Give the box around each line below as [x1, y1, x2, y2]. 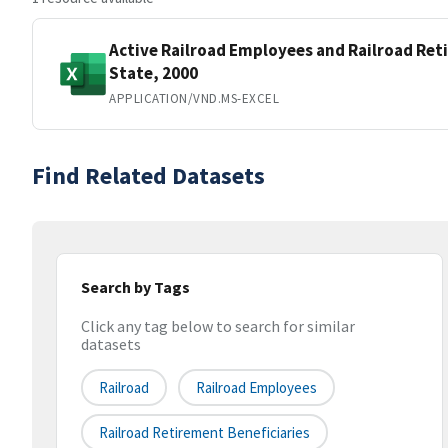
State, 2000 [109, 62, 198, 84]
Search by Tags [81, 277, 190, 297]
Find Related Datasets [32, 160, 265, 191]
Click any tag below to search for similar [81, 316, 355, 337]
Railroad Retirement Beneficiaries [99, 423, 310, 443]
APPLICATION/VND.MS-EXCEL [109, 90, 280, 107]
